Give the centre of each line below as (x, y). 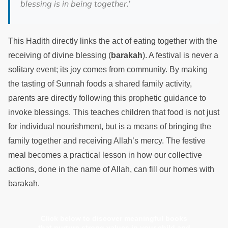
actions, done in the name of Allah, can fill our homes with (111, 169)
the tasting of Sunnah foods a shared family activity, (100, 84)
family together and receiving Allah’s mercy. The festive (107, 141)
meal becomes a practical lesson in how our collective (105, 155)
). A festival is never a (180, 55)
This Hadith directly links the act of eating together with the (113, 41)
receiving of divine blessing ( (60, 55)
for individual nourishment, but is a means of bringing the (110, 127)
